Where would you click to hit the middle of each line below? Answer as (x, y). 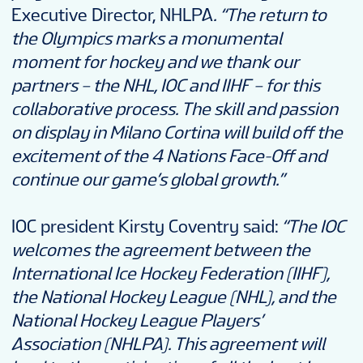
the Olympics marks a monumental (147, 39)
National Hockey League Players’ (137, 321)
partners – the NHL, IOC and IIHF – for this (166, 86)
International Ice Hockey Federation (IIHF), (171, 274)
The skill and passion (260, 109)
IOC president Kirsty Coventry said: (145, 227)
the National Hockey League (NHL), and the (174, 297)
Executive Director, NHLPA (112, 15)
